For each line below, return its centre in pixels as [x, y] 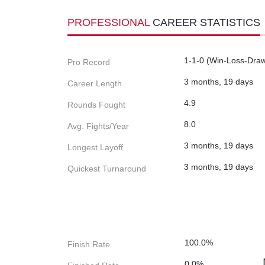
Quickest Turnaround [107, 169]
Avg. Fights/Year [98, 126]
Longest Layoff [95, 148]
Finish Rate [89, 245]
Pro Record [89, 62]
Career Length [95, 84]
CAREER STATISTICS [206, 23]
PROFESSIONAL [110, 23]
